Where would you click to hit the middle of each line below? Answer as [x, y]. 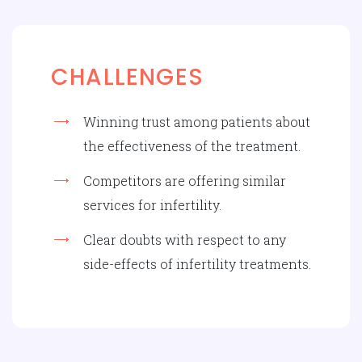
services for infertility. [152, 204]
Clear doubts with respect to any [185, 239]
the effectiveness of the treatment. [192, 146]
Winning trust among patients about [197, 122]
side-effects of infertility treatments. [197, 263]
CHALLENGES [127, 77]
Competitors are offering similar [185, 180]
